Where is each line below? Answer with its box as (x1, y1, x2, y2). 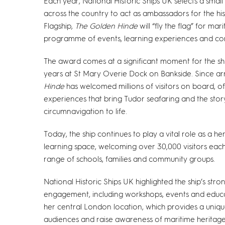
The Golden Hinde (75, 23, 138, 30)
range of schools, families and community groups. (44, 156, 215, 163)
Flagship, (44, 23, 75, 30)
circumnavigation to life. (44, 108, 127, 116)
